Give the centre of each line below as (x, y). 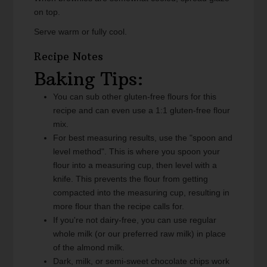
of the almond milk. (90, 248)
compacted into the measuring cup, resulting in (142, 193)
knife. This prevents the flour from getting (131, 179)
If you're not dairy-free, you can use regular (135, 220)
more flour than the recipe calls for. (119, 207)
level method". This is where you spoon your (137, 152)
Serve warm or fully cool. (81, 32)
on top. (47, 12)
